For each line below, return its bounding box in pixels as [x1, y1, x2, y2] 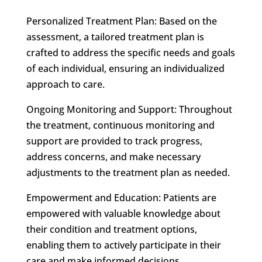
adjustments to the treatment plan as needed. [26, 166, 230, 179]
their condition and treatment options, [26, 222, 197, 236]
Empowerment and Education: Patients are [26, 191, 216, 204]
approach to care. [26, 77, 105, 91]
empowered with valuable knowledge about [26, 206, 220, 220]
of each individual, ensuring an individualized [26, 61, 225, 75]
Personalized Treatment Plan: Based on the [26, 14, 217, 27]
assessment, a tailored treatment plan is [26, 30, 204, 43]
